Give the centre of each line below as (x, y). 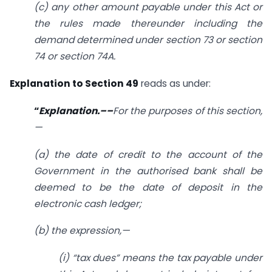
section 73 (189, 40)
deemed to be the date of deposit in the (148, 187)
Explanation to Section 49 (74, 83)
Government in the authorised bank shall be (148, 171)
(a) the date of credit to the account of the (148, 154)
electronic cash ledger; (88, 203)
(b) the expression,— (82, 231)
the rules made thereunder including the (148, 24)
